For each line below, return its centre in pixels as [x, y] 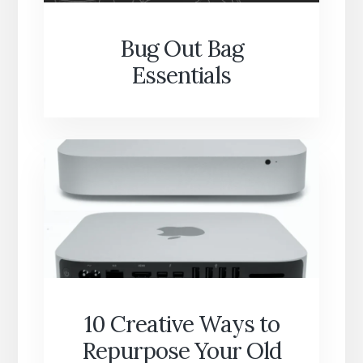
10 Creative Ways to [181, 325]
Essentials [181, 76]
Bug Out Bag [181, 49]
